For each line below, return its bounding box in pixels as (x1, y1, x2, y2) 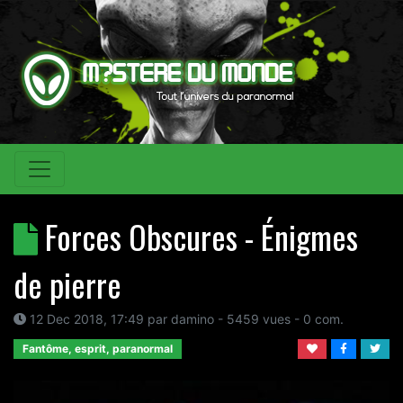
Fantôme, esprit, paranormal (22, 342, 173, 355)
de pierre (13, 260, 121, 308)
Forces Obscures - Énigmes (45, 212, 358, 260)
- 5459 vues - (214, 311, 303, 327)
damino (171, 311, 214, 327)
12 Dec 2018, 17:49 (30, 311, 144, 327)
